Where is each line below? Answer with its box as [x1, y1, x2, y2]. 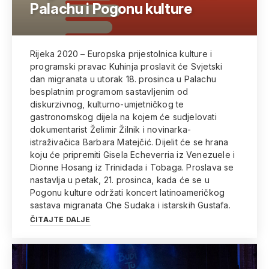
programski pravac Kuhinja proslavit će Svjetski [30, 61, 223, 71]
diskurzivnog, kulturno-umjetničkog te [30, 99, 184, 109]
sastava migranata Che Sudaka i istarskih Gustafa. [30, 200, 231, 210]
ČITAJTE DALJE [30, 215, 91, 224]
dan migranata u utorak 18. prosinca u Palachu [30, 74, 216, 84]
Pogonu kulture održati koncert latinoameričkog [30, 187, 225, 198]
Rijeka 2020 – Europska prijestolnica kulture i [30, 49, 213, 59]
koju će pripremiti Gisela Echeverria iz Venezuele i [30, 150, 235, 160]
